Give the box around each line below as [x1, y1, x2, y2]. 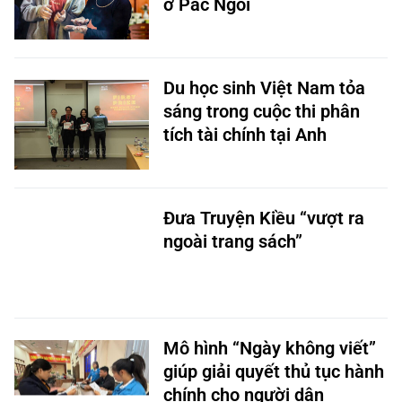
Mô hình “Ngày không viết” [163, 337, 376, 359]
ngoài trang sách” [163, 231, 302, 252]
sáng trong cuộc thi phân [163, 100, 360, 122]
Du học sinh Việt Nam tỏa [163, 77, 365, 99]
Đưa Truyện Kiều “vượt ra [163, 207, 364, 229]
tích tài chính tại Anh [163, 124, 327, 145]
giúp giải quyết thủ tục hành [163, 361, 384, 382]
